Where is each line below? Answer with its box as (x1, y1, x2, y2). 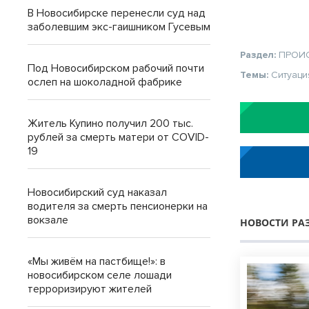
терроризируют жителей (28, 282, 152, 296)
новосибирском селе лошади (28, 268, 172, 282)
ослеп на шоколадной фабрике (28, 75, 182, 89)
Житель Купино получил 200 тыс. (28, 117, 193, 130)
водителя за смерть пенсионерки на (28, 199, 208, 213)
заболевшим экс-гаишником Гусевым (28, 20, 210, 34)
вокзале (28, 213, 68, 227)
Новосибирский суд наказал (28, 186, 167, 199)
